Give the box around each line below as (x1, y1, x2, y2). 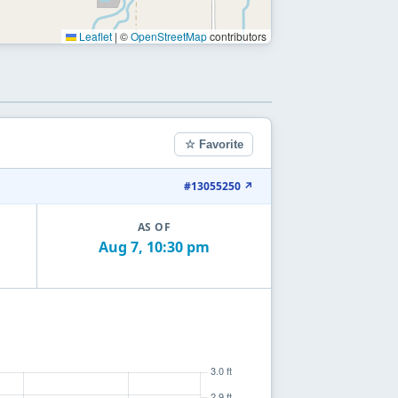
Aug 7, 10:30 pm (99, 236, 211, 257)
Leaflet (76, 28, 112, 44)
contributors (207, 28, 267, 44)
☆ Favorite (184, 138, 243, 152)
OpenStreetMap (131, 28, 207, 44)
